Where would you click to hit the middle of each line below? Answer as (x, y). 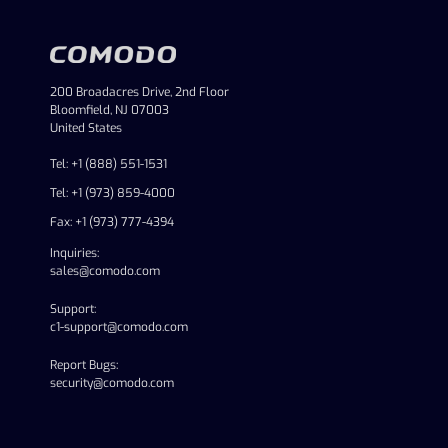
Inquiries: (74, 253)
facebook (118, 418)
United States (86, 128)
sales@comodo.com (105, 271)
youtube (203, 418)
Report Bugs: (84, 365)
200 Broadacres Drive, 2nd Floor (139, 92)
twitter (155, 418)
